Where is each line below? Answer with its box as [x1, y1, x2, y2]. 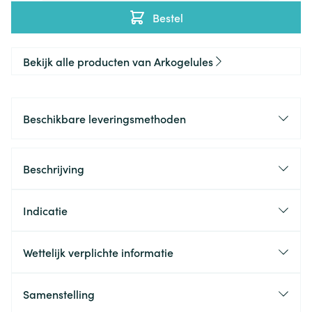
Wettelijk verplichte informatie [23, 244, 173, 260]
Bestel [153, 10, 183, 25]
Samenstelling [23, 286, 95, 302]
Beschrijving [23, 161, 84, 176]
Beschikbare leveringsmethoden [23, 111, 186, 126]
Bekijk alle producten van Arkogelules [23, 54, 213, 69]
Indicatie [23, 203, 68, 218]
